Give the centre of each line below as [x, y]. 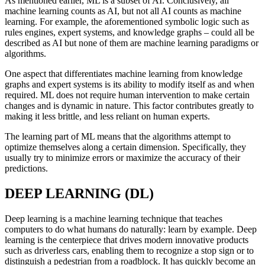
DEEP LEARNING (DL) [79, 194]
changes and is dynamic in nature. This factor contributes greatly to [129, 106]
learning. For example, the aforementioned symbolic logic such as [127, 22]
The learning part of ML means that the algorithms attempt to [118, 137]
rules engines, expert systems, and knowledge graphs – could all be [130, 33]
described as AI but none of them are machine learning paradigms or [132, 43]
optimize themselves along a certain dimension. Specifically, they [125, 147]
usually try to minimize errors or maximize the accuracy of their [122, 158]
